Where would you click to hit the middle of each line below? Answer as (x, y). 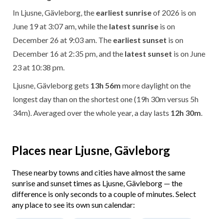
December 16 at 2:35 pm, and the (69, 53)
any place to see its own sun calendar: (73, 204)
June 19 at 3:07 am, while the (61, 26)
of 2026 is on (174, 12)
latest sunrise (134, 26)
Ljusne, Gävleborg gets (52, 85)
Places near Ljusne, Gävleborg (91, 150)
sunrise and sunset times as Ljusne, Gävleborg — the (97, 183)
